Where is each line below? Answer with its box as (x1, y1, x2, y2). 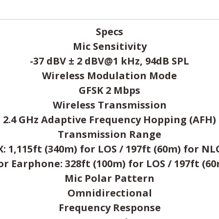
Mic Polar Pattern (65, 172, 154, 185)
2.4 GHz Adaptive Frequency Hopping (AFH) (3, 113, 216, 126)
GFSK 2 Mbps (79, 84, 140, 97)
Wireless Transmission (52, 98, 167, 111)
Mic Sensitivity (72, 40, 147, 53)
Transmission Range (58, 128, 161, 141)
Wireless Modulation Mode (42, 69, 177, 82)
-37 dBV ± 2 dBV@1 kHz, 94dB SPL (30, 54, 189, 67)
